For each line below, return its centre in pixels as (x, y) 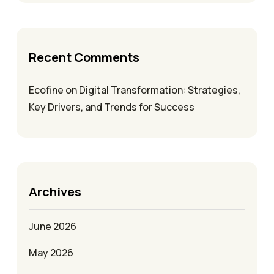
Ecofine (46, 90)
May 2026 (51, 253)
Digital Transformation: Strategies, (160, 90)
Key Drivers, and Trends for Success (112, 107)
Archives (55, 192)
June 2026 (53, 227)
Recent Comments (84, 57)
